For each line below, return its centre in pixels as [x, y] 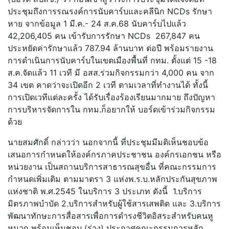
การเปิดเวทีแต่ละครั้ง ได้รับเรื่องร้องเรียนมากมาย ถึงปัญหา [111, 97]
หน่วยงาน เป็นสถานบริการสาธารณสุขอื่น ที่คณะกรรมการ [112, 167]
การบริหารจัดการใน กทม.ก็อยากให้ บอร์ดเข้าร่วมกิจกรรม [111, 110]
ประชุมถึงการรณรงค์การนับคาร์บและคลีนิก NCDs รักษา [110, 12]
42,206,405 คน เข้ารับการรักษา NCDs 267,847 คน [104, 36]
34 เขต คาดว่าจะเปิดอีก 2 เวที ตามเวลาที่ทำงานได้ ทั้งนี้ [108, 85]
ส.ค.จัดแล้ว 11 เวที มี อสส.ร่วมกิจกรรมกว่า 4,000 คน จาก [111, 73]
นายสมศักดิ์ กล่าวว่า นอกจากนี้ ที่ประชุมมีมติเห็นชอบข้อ [108, 142]
